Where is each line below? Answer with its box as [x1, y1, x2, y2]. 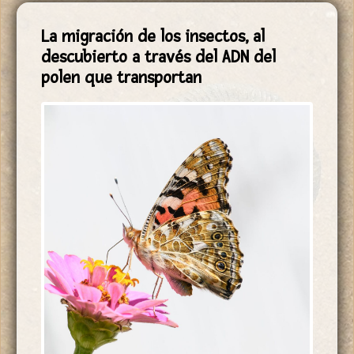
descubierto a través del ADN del [41, 46, 276, 67]
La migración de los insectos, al [41, 25, 265, 47]
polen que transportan [41, 66, 201, 88]
